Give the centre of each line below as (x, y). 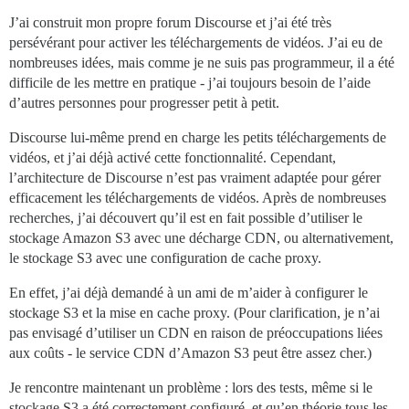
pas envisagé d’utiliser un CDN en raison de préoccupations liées (196, 333)
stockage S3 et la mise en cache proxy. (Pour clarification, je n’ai (194, 313)
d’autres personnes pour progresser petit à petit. (144, 103)
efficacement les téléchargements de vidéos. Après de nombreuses (198, 198)
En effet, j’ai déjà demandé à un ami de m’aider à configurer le (189, 293)
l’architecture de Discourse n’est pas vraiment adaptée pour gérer (195, 178)
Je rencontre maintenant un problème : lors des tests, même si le (191, 388)
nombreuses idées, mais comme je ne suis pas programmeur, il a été (202, 63)
